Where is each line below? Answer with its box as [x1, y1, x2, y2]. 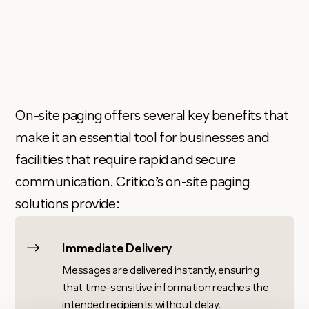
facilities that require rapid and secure [15, 154, 236, 168]
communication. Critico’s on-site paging [15, 176, 250, 190]
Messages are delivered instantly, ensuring [62, 266, 259, 277]
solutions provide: [15, 198, 120, 212]
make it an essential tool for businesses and [15, 132, 269, 146]
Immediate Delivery [62, 243, 172, 257]
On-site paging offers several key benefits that [15, 110, 289, 124]
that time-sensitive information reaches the [62, 283, 269, 295]
